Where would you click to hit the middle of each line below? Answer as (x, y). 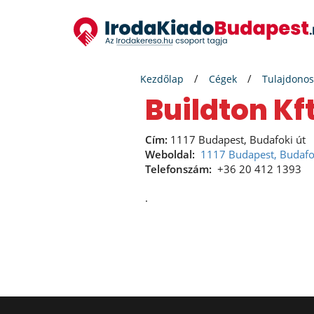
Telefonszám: (178, 169)
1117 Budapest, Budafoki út (237, 139)
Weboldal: (170, 154)
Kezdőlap (162, 79)
